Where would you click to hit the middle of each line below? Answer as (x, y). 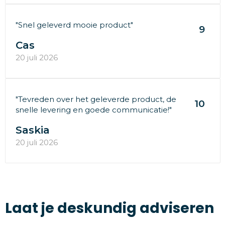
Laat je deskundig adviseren (109, 208)
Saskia (32, 130)
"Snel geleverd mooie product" (74, 25)
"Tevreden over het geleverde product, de (96, 99)
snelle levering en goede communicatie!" (93, 109)
